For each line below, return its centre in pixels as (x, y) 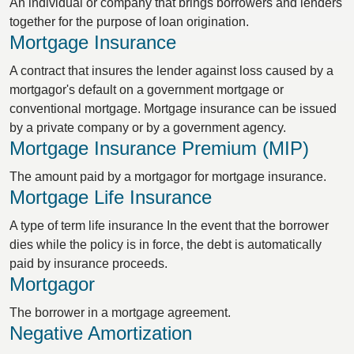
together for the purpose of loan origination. (129, 22)
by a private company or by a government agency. (148, 128)
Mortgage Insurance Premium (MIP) (159, 148)
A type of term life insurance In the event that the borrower (169, 226)
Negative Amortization (101, 333)
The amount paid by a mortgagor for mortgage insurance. (168, 177)
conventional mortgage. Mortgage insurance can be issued (173, 109)
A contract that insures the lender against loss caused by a (171, 71)
